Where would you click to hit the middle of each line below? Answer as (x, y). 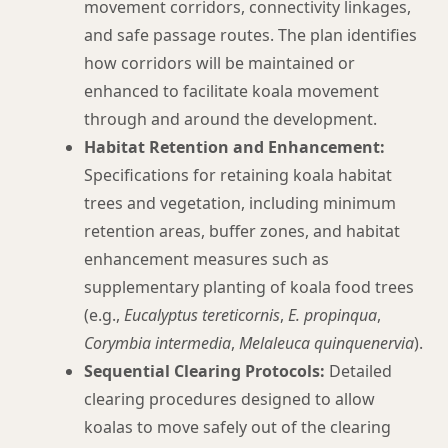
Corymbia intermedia (157, 343)
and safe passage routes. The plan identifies (250, 35)
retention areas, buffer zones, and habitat (242, 231)
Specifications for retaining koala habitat (238, 175)
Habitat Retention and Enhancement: (234, 147)
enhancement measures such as (206, 259)
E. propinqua (332, 315)
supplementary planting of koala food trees (249, 287)
